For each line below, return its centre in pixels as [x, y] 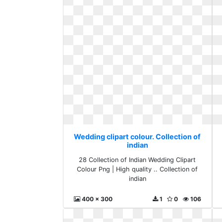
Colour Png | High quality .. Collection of [138, 169]
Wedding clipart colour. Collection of [138, 137]
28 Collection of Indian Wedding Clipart [138, 160]
